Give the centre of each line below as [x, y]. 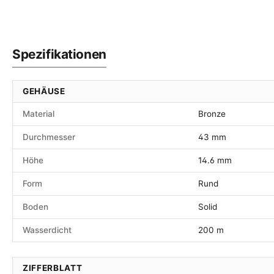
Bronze [212, 114]
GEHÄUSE [44, 91]
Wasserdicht [47, 230]
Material [39, 114]
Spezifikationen [59, 54]
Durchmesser [49, 137]
